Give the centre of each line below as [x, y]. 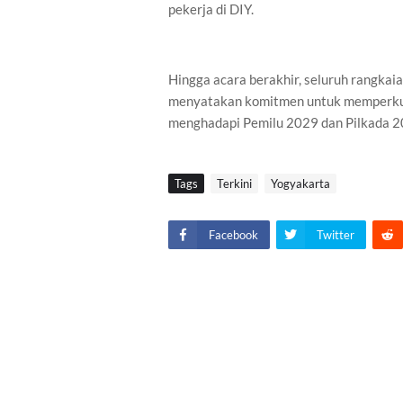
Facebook [233, 235]
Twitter [336, 235]
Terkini [234, 184]
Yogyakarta [300, 184]
